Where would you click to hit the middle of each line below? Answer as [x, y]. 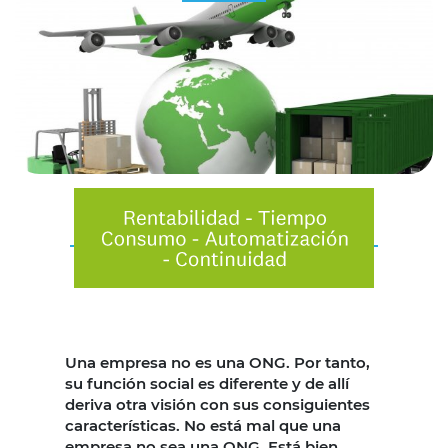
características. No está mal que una [203, 425]
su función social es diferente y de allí [207, 383]
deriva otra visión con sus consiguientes [217, 404]
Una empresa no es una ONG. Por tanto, [217, 362]
